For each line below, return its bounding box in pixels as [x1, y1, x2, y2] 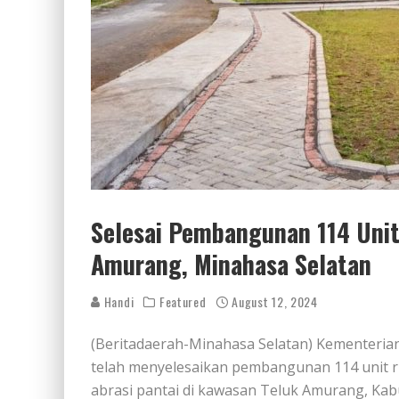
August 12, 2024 [232, 292, 318, 311]
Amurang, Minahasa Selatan [91, 246, 371, 282]
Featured [159, 292, 207, 311]
